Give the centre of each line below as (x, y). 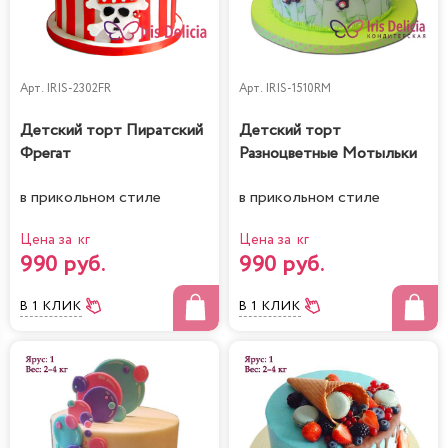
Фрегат (45, 153)
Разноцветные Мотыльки (328, 153)
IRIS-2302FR (78, 89)
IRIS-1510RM (298, 89)
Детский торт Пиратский (111, 130)
